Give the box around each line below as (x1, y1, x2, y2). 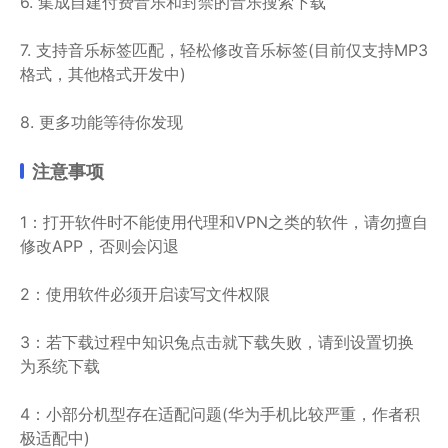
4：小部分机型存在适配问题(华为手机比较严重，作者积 (20, 404, 420, 424)
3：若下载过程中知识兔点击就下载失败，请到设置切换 (20, 332, 414, 352)
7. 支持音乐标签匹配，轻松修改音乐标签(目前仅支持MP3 (20, 40, 428, 60)
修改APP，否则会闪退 (20, 236, 179, 256)
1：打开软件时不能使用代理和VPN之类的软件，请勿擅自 (20, 212, 428, 232)
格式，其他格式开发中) (20, 64, 186, 84)
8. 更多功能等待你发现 (20, 112, 183, 132)
